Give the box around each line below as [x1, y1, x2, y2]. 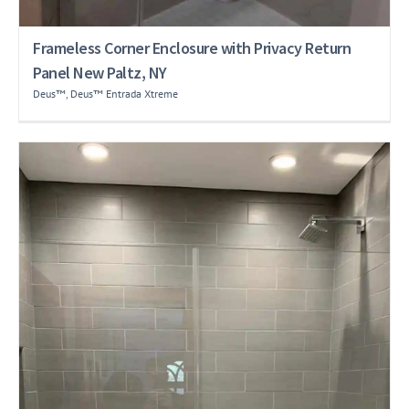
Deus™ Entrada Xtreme [70, 86, 178, 100]
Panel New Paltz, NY [33, 61, 167, 83]
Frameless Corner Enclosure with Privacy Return [33, 37, 351, 58]
